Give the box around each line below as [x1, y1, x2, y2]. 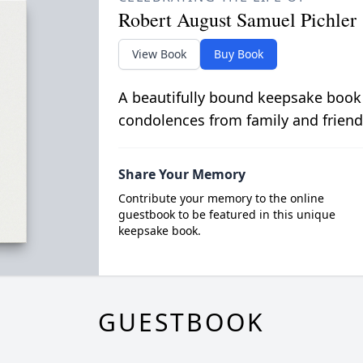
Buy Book [213, 45, 263, 62]
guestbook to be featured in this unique [117, 206, 335, 222]
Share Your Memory [117, 164, 246, 183]
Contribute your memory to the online [117, 190, 324, 206]
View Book [131, 45, 186, 62]
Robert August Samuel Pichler [117, 6, 357, 32]
